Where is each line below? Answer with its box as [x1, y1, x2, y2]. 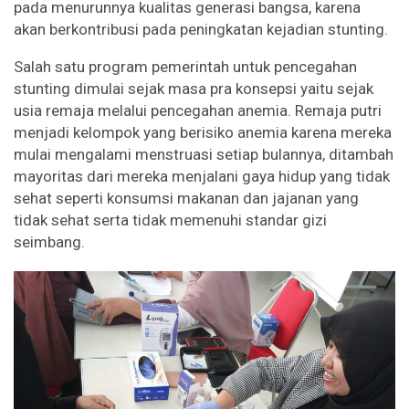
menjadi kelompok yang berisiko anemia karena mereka [14, 123, 392, 142]
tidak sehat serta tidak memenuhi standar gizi [14, 211, 327, 230]
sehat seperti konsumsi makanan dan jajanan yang [14, 189, 359, 208]
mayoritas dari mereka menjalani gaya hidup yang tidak [14, 167, 390, 186]
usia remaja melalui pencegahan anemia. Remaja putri [14, 101, 382, 121]
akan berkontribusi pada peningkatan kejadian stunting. [14, 20, 388, 39]
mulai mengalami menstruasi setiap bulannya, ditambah [14, 145, 393, 164]
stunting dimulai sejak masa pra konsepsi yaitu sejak [14, 79, 373, 99]
